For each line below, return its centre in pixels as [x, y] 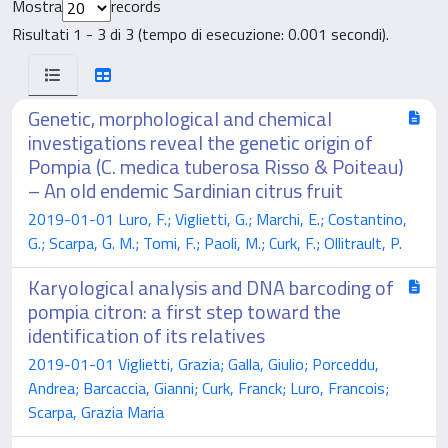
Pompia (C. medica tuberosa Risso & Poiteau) [216, 166]
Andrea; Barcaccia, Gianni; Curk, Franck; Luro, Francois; [208, 387]
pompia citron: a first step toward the [184, 311]
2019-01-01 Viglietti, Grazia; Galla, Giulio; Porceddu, [203, 363]
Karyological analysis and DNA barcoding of [211, 287]
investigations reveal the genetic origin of [200, 142]
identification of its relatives [146, 335]
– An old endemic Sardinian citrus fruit [185, 190]
